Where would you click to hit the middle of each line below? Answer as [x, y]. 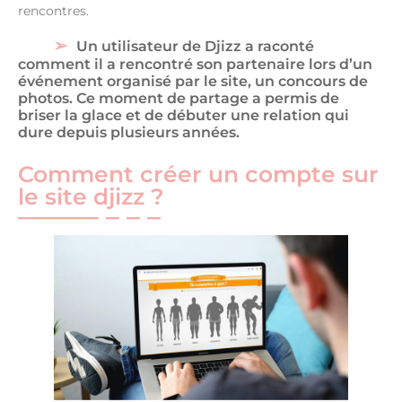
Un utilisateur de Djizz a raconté [195, 46]
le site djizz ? [91, 196]
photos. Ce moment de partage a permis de [179, 98]
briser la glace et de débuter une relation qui [184, 115]
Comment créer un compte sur [198, 174]
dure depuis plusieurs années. [129, 132]
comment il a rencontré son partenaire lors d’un [195, 64]
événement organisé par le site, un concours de [193, 81]
